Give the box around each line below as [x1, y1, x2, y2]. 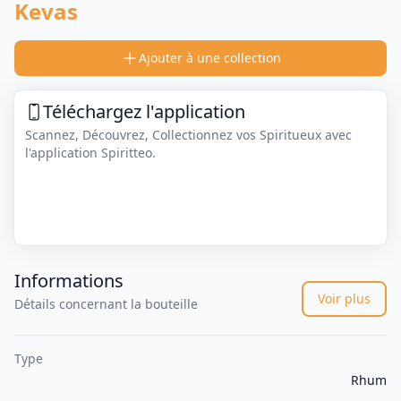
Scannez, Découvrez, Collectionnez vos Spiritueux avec [25, 126, 352, 143]
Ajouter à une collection [138, 49, 281, 66]
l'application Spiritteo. [25, 144, 156, 161]
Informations [14, 269, 124, 294]
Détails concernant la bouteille [14, 295, 198, 313]
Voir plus [318, 290, 371, 308]
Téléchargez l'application [43, 99, 245, 124]
